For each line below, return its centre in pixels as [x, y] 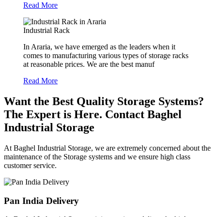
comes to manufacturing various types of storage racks [106, 56]
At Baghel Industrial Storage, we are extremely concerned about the [107, 148]
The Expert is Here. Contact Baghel [93, 115]
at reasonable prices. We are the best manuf [89, 64]
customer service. [30, 165]
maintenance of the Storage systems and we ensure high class [97, 156]
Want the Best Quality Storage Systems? [104, 101]
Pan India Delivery [41, 201]
